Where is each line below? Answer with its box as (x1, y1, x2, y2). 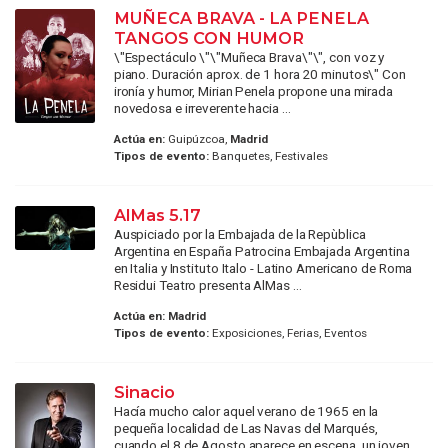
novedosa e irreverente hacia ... (113, 99, 291, 116)
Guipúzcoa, (164, 132, 230, 147)
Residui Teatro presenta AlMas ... (113, 277, 302, 294)
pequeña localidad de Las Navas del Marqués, (113, 420, 378, 437)
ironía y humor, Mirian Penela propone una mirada (113, 82, 393, 99)
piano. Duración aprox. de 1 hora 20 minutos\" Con (113, 65, 406, 82)
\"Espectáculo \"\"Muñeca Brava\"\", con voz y (113, 48, 385, 65)
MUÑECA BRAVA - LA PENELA (113, 7, 369, 28)
